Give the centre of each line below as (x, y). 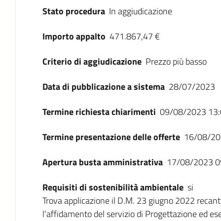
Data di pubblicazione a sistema (103, 87)
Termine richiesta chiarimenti (99, 112)
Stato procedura (74, 11)
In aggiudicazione (140, 11)
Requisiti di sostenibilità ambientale (113, 187)
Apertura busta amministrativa (102, 162)
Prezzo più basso (176, 61)
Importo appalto (74, 36)
